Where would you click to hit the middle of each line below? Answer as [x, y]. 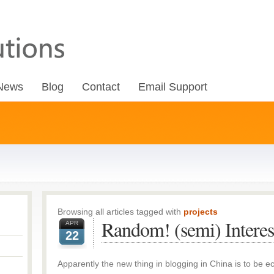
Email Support [173, 87]
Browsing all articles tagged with [120, 212]
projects [201, 212]
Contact [101, 87]
